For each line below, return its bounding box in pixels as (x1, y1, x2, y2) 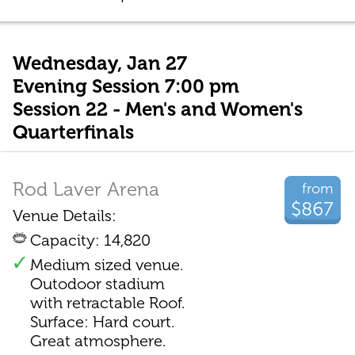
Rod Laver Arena (12, 177, 159, 201)
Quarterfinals (12, 120, 134, 144)
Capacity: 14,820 (29, 231, 151, 250)
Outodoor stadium (29, 274, 165, 294)
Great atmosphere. (29, 331, 166, 351)
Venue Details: (12, 206, 116, 226)
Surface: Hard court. (29, 312, 174, 332)
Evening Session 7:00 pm (12, 74, 239, 98)
